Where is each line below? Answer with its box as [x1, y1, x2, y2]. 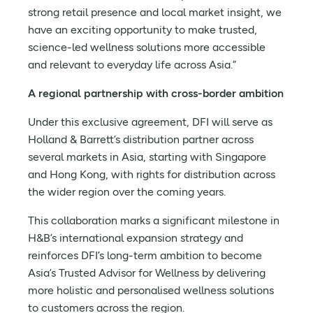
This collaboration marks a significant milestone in [28, 214, 279, 227]
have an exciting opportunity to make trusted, [28, 23, 257, 36]
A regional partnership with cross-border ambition [28, 87, 284, 100]
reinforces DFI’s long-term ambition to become [28, 249, 262, 262]
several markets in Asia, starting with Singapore [28, 150, 266, 163]
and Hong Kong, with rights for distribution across [28, 168, 275, 181]
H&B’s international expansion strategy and [28, 231, 243, 245]
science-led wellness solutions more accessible [28, 41, 265, 54]
